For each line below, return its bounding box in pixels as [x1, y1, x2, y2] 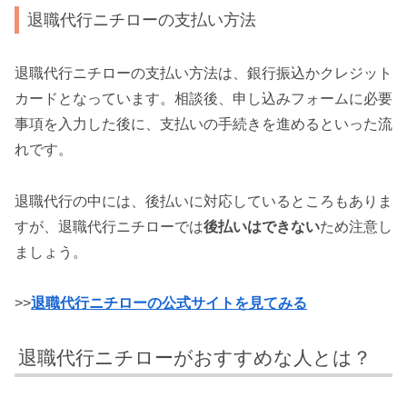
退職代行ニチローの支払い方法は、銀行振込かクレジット [15, 65, 392, 81]
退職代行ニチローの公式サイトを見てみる [31, 295, 307, 312]
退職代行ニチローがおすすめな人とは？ [18, 347, 372, 369]
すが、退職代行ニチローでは [15, 218, 203, 234]
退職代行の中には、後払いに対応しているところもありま [15, 193, 392, 209]
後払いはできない [203, 218, 320, 234]
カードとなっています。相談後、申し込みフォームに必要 [15, 90, 392, 106]
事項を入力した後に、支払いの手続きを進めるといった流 [15, 115, 392, 132]
